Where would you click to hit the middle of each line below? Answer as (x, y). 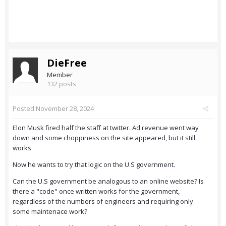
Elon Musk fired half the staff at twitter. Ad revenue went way (106, 128)
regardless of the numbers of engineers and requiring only (103, 202)
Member (60, 75)
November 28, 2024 (65, 109)
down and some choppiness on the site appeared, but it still (104, 138)
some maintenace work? (51, 212)
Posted (24, 109)
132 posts (62, 84)
